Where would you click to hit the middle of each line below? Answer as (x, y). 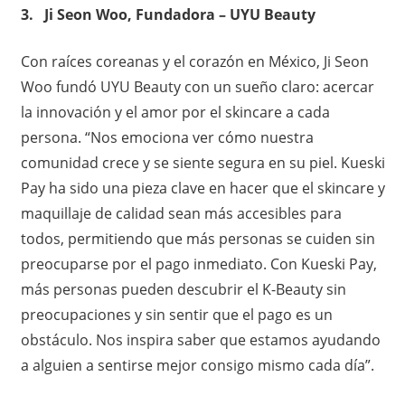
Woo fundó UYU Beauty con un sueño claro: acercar (197, 86)
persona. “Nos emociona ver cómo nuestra (167, 137)
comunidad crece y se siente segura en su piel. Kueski (202, 162)
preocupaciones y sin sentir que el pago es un (176, 314)
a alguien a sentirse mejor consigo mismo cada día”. (199, 365)
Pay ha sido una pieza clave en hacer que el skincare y (202, 188)
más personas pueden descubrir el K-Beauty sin (183, 289)
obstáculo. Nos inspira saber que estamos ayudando (200, 339)
